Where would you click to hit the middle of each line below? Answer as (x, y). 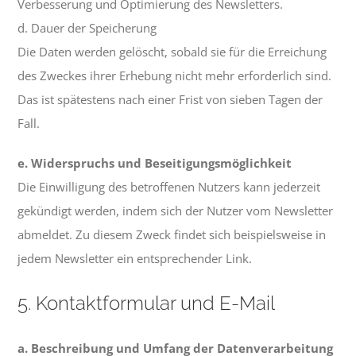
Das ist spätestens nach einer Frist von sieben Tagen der (170, 100)
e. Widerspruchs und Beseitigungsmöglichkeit (155, 163)
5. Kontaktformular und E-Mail (147, 303)
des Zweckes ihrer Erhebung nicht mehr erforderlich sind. (175, 76)
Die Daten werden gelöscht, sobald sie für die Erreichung (172, 52)
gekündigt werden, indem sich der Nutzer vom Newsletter (176, 211)
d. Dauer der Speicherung (87, 28)
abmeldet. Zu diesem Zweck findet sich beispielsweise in (172, 235)
